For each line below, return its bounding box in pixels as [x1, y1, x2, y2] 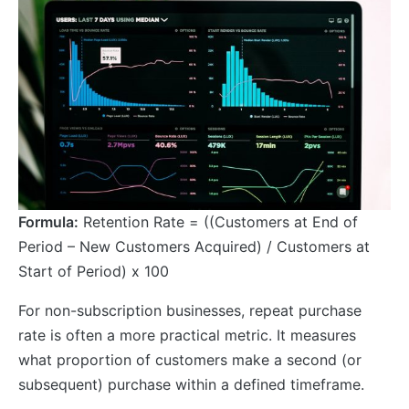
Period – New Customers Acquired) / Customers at [18, 236, 370, 256]
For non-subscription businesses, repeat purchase [18, 300, 362, 320]
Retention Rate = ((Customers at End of [79, 212, 358, 231]
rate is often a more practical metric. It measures [18, 325, 356, 344]
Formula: [18, 212, 79, 231]
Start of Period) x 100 [18, 261, 169, 280]
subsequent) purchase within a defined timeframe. [18, 374, 364, 393]
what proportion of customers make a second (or [18, 350, 362, 369]
